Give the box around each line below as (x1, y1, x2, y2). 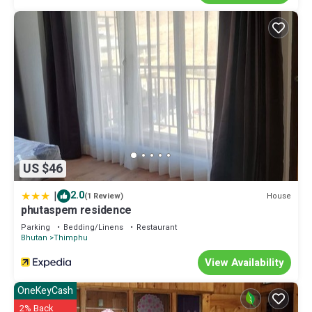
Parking (21, 221, 50, 234)
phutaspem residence (21, 202, 132, 219)
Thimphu (54, 232, 88, 244)
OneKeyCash (17, 283, 73, 299)
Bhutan (21, 232, 47, 244)
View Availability (205, 255, 284, 271)
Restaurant (136, 221, 177, 234)
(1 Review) (84, 190, 123, 203)
